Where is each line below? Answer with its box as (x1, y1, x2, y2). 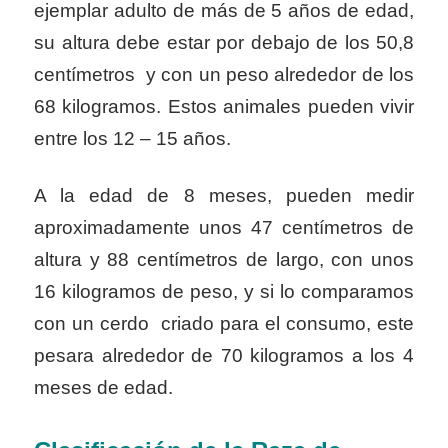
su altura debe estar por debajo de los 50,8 (34, 31, 414, 53)
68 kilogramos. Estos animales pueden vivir (34, 95, 414, 117)
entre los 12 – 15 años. (34, 127, 231, 149)
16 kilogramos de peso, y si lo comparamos (34, 281, 414, 303)
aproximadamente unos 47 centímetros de (34, 217, 414, 239)
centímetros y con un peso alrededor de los (34, 63, 414, 85)
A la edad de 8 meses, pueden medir (34, 185, 414, 207)
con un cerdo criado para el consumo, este (34, 313, 414, 335)
